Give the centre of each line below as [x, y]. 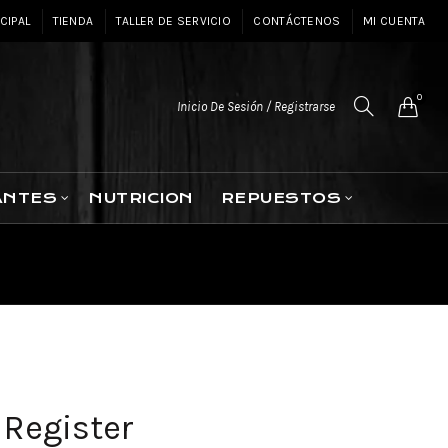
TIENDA [73, 21]
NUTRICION [141, 198]
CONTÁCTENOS [297, 21]
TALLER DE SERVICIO [173, 21]
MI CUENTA [394, 21]
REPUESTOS [281, 198]
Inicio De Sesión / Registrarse [255, 106]
